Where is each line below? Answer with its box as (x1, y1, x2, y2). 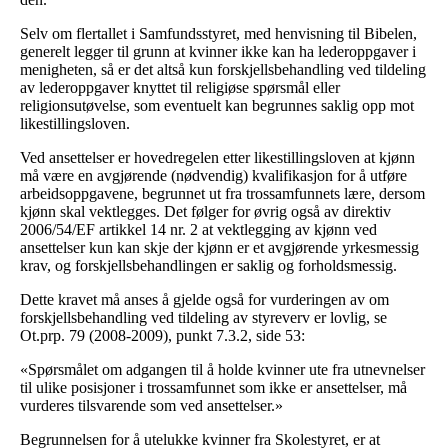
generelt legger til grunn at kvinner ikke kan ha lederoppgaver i (20, 43, 416, 61)
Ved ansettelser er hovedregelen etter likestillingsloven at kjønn (20, 149, 415, 167)
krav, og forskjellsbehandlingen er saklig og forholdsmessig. (20, 257, 397, 275)
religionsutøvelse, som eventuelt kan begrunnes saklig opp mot (20, 97, 414, 115)
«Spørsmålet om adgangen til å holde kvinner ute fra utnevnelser (20, 361, 425, 379)
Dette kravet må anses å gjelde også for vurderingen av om (20, 291, 389, 309)
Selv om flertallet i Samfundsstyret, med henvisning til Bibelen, (20, 25, 417, 43)
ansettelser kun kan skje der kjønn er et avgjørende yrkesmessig (20, 239, 419, 257)
